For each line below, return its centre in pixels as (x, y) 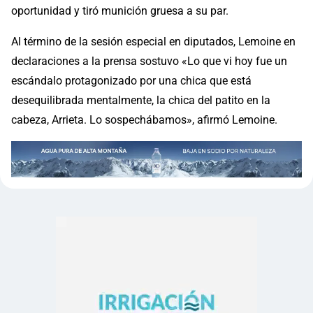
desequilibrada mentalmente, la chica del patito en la (141, 101)
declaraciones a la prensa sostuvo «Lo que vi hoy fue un (149, 61)
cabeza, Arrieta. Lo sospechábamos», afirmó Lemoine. (144, 120)
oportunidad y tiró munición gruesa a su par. (120, 11)
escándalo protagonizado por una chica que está (131, 81)
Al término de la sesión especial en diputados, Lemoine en (153, 42)
